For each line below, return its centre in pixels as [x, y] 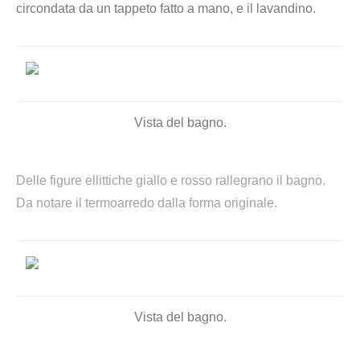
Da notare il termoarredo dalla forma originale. [147, 203]
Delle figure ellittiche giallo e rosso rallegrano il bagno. [171, 180]
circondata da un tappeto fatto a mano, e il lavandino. [166, 8]
